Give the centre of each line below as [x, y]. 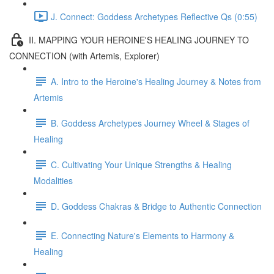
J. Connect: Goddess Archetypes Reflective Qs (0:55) [154, 16]
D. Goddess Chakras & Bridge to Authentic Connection [156, 206]
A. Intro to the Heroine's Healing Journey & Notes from [156, 81]
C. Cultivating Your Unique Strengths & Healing [141, 164]
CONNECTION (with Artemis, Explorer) [84, 56]
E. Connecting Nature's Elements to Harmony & [143, 235]
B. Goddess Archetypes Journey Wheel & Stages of [150, 123]
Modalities [53, 180]
